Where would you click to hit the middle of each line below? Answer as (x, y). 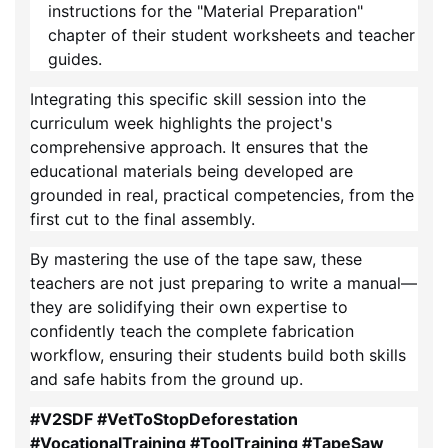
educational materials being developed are (191, 171)
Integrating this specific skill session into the (198, 99)
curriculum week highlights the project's (181, 123)
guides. (75, 59)
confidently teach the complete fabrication (192, 331)
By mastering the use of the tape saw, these (196, 259)
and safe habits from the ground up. (166, 379)
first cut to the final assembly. (142, 219)
